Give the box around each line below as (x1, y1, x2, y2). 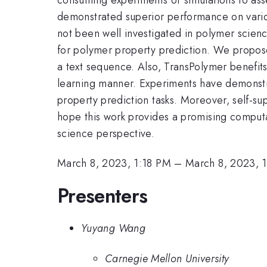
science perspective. (57, 125, 155, 141)
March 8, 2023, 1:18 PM (57, 156, 171, 172)
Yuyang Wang (81, 221, 145, 237)
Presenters (57, 181, 148, 210)
